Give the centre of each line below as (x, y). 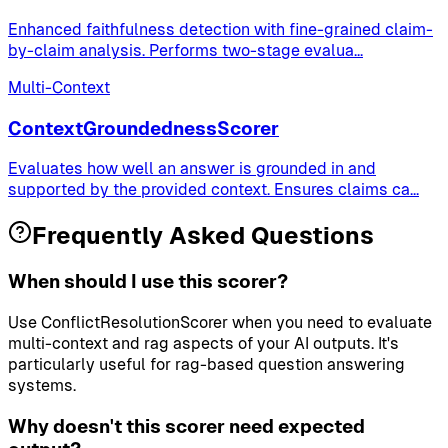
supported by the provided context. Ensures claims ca (209, 190)
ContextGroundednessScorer (143, 128)
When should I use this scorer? (148, 282)
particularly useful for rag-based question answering (206, 364)
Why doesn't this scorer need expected (186, 426)
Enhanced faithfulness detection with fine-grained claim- (220, 29)
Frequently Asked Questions (203, 236)
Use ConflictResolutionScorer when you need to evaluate (220, 322)
